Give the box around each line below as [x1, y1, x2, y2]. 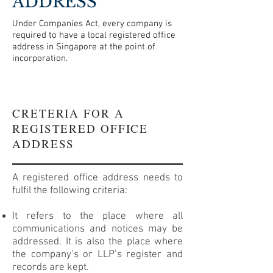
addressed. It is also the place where [12, 236, 183, 248]
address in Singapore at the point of [12, 41, 155, 52]
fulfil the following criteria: [12, 185, 127, 197]
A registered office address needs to [12, 172, 183, 184]
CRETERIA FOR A [12, 105, 124, 121]
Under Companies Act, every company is [12, 18, 172, 29]
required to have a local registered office [12, 30, 175, 41]
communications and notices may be [12, 223, 183, 235]
